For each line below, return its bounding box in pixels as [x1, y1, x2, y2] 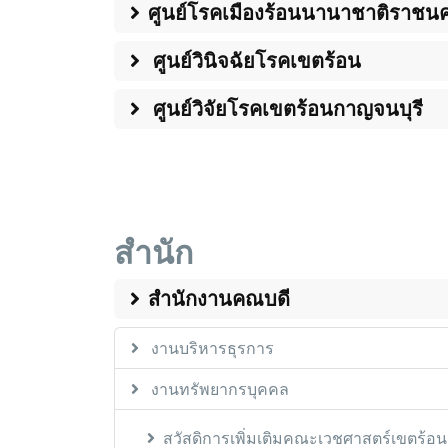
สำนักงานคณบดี [148, 285, 290, 313]
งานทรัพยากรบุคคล [147, 378, 289, 401]
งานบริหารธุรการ [147, 337, 274, 360]
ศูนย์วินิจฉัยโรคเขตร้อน [148, 47, 361, 75]
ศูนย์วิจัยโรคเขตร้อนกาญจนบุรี [148, 95, 423, 123]
